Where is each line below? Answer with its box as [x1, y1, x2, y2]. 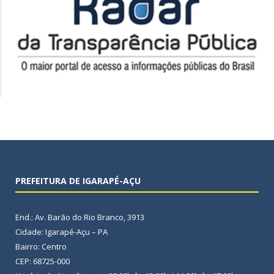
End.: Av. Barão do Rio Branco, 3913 [15, 211, 144, 223]
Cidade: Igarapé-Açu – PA [15, 226, 108, 237]
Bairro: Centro [15, 240, 67, 252]
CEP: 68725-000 [15, 255, 70, 267]
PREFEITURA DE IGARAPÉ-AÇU [15, 174, 141, 187]
